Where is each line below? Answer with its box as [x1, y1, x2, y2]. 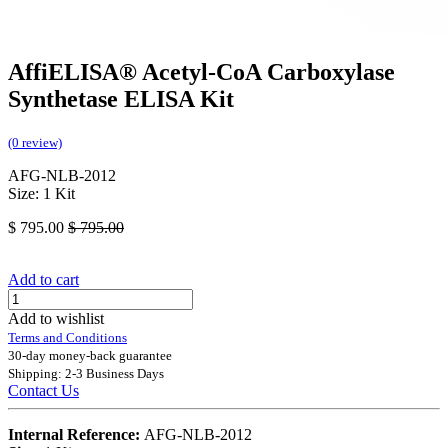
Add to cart [8, 271, 79, 289]
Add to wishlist [8, 310, 104, 328]
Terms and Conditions [8, 330, 127, 346]
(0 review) [8, 135, 62, 151]
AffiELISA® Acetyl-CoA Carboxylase [8, 59, 395, 86]
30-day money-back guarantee [8, 348, 172, 364]
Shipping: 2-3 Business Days [8, 366, 164, 382]
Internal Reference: [8, 426, 144, 444]
